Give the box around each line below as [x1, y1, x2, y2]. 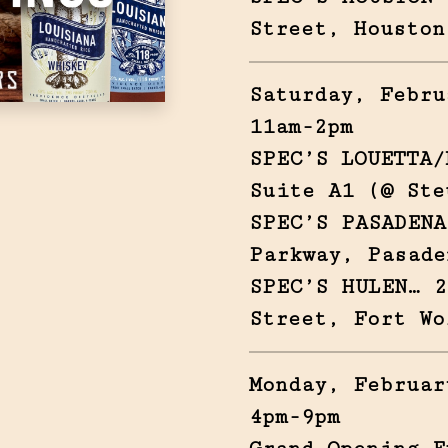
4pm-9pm [248, 404, 340, 429]
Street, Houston [248, 16, 445, 41]
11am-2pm [248, 114, 353, 139]
